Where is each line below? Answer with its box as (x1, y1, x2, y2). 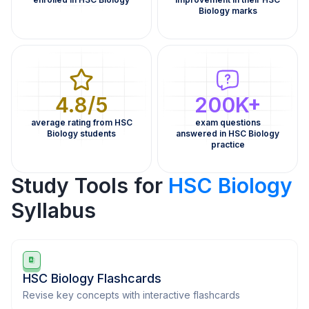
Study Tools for (11, 173, 168, 199)
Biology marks (198, 6, 257, 17)
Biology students (47, 128, 116, 139)
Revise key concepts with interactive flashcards (23, 289, 240, 301)
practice (210, 139, 245, 150)
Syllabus (11, 198, 96, 223)
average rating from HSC (30, 117, 132, 128)
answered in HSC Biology (176, 128, 279, 139)
